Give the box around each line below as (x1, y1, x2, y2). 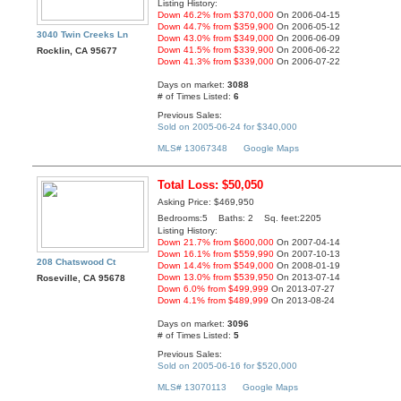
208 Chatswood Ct (37, 257, 116, 268)
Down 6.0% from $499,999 (158, 284, 269, 294)
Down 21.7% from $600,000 (158, 237, 275, 248)
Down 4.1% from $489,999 (158, 295, 269, 306)
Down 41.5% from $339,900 (158, 45, 275, 55)
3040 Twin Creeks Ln (37, 30, 129, 40)
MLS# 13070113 (158, 382, 227, 393)
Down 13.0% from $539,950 (158, 272, 275, 283)
